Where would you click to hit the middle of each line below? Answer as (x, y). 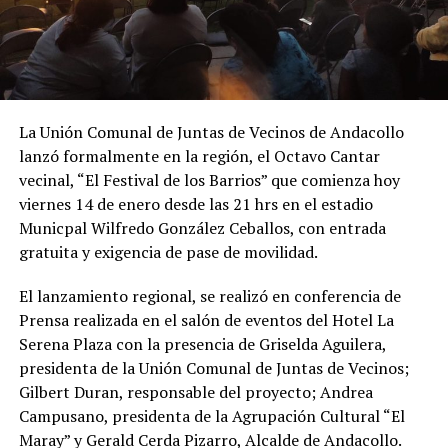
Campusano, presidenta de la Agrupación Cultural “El (211, 415)
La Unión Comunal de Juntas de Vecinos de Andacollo (211, 131)
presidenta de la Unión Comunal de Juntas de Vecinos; (213, 367)
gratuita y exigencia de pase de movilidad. (168, 251)
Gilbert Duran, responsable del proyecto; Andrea (195, 391)
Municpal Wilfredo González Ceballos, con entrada (202, 227)
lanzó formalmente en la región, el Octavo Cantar (199, 155)
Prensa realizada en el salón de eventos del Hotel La (206, 319)
